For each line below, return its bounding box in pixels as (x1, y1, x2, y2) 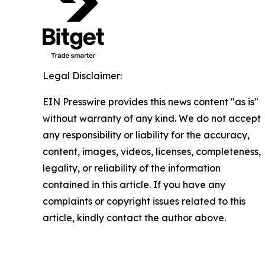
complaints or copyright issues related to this (43, 195, 245, 207)
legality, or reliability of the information (43, 162, 221, 174)
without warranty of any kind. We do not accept (43, 112, 261, 124)
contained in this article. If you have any (43, 179, 225, 190)
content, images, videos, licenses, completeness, (43, 146, 261, 157)
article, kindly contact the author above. (43, 212, 226, 224)
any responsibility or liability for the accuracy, (43, 129, 250, 141)
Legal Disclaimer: (43, 70, 122, 82)
